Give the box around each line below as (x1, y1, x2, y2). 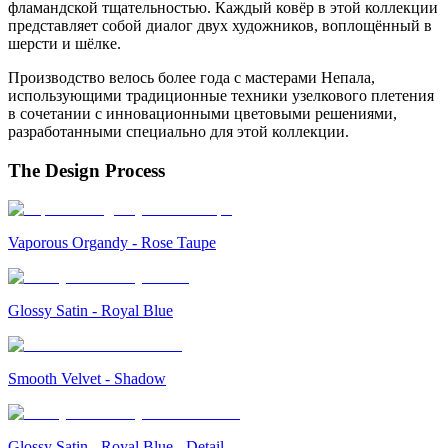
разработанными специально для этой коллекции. (8, 122, 349, 140)
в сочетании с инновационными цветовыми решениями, (8, 104, 397, 122)
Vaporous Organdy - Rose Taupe (8, 234, 216, 252)
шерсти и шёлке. (8, 34, 121, 52)
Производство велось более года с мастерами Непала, (8, 68, 375, 86)
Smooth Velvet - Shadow (8, 370, 166, 388)
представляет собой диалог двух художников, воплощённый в (8, 16, 432, 34)
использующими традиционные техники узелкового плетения (8, 86, 434, 104)
